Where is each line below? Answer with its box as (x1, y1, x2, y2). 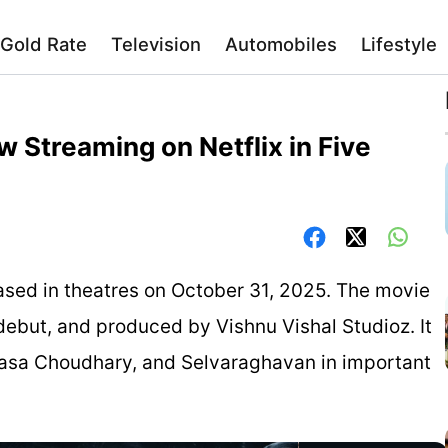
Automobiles (225, 33, 337, 55)
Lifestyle (361, 33, 437, 55)
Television (111, 33, 201, 55)
